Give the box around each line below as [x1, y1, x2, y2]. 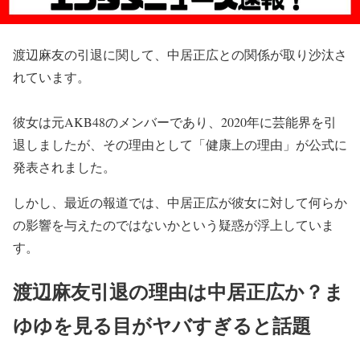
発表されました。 [13, 158, 116, 175]
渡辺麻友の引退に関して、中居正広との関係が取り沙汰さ [13, 46, 347, 63]
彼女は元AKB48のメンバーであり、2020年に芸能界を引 [13, 113, 337, 130]
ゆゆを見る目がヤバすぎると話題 [13, 310, 311, 339]
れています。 [13, 68, 90, 85]
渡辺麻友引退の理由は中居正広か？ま [13, 276, 344, 305]
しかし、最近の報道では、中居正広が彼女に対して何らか [13, 194, 347, 211]
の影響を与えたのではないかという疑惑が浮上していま [13, 216, 334, 233]
